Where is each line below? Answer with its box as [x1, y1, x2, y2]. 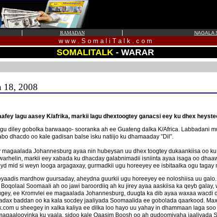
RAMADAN [60, 30, 85, 35]
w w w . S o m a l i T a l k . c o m [59, 37, 152, 45]
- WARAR [113, 47, 154, 57]
